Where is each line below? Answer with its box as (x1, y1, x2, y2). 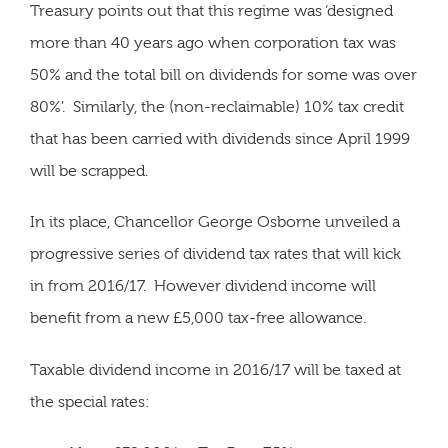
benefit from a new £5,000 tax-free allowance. (30, 309, 366, 328)
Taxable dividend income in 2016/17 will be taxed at (30, 360, 401, 379)
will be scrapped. (30, 162, 148, 181)
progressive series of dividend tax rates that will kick (30, 245, 401, 264)
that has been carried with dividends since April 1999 (30, 130, 410, 149)
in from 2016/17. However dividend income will (30, 277, 376, 296)
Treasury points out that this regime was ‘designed (30, 2, 393, 21)
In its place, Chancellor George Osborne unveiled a (30, 213, 400, 232)
